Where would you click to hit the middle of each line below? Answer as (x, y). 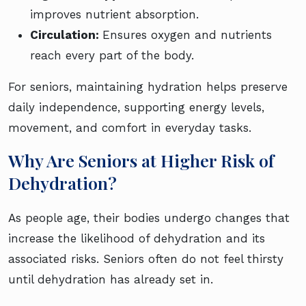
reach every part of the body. (112, 55)
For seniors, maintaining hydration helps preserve (148, 86)
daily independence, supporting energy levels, (136, 107)
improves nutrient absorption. (114, 14)
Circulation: (66, 34)
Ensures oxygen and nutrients (187, 34)
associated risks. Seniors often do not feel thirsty (146, 259)
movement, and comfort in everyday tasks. (130, 127)
